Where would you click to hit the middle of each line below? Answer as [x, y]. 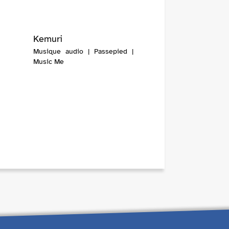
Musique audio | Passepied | [83, 52]
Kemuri [48, 39]
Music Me [48, 62]
